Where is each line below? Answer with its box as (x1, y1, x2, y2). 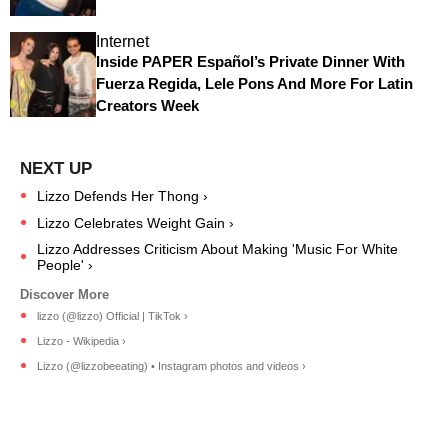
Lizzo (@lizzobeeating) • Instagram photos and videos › (37, 359, 306, 372)
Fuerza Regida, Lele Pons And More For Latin (95, 74, 413, 92)
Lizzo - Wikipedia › (37, 334, 126, 347)
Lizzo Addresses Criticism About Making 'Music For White (37, 240, 398, 257)
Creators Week (95, 96, 199, 114)
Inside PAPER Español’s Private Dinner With (95, 52, 405, 70)
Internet (95, 32, 149, 50)
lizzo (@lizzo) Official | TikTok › (37, 309, 188, 322)
